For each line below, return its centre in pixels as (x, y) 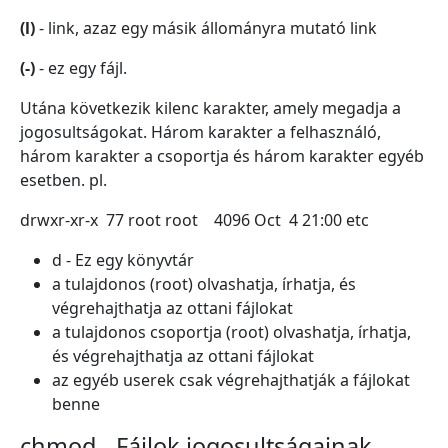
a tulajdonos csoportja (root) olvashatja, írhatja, (231, 332)
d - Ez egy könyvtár (123, 260)
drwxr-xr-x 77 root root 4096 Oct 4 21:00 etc (194, 220)
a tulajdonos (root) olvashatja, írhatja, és (204, 284)
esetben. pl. (63, 180)
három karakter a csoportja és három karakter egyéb (222, 156)
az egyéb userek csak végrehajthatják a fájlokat (231, 380)
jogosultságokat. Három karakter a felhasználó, (200, 132)
